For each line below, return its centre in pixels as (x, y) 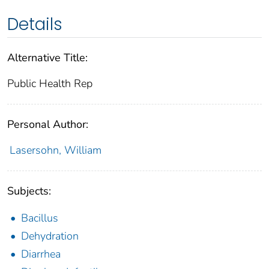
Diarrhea (41, 254)
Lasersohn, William (55, 150)
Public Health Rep (50, 84)
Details (35, 25)
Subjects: (29, 191)
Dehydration (50, 236)
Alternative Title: (47, 58)
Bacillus (40, 218)
